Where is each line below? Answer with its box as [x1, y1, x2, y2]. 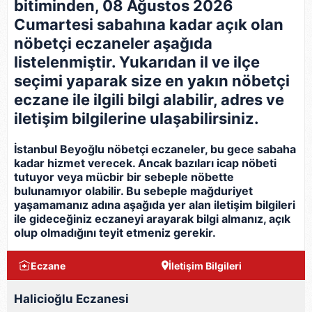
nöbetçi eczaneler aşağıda [14, 34, 212, 52]
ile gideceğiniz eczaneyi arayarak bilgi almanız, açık [14, 212, 290, 226]
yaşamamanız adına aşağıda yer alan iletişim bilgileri [14, 198, 295, 212]
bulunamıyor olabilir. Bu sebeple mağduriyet [14, 184, 253, 198]
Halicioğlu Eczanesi [14, 292, 129, 306]
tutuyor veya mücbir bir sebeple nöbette [14, 170, 234, 184]
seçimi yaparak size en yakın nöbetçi [14, 72, 290, 90]
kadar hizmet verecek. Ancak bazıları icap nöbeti [14, 156, 276, 170]
